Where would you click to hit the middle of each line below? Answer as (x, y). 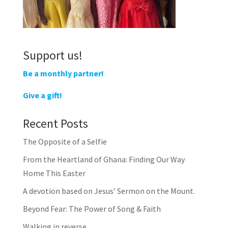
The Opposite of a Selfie (65, 141)
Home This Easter (54, 173)
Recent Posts (55, 123)
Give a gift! (42, 95)
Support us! (52, 55)
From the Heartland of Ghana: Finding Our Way (104, 159)
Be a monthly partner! (63, 73)
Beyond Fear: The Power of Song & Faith (92, 209)
